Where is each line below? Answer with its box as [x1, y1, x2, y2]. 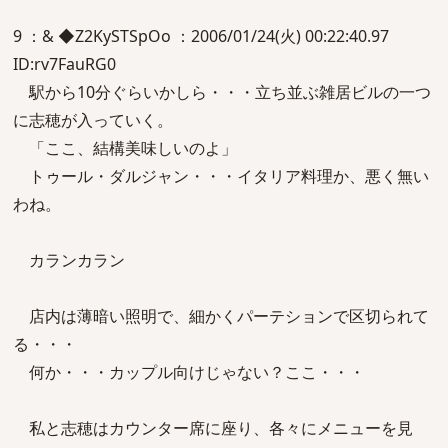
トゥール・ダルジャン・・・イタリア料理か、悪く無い [13, 165, 429, 187]
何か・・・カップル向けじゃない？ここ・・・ [13, 361, 365, 383]
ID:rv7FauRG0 [13, 53, 116, 75]
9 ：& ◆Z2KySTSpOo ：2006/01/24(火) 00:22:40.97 [13, 25, 389, 47]
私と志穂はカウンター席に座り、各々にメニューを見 [13, 417, 413, 439]
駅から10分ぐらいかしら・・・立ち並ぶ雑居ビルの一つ [13, 81, 431, 103]
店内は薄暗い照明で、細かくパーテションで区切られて [13, 305, 429, 327]
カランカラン [13, 249, 125, 271]
